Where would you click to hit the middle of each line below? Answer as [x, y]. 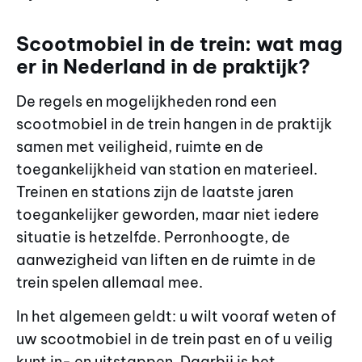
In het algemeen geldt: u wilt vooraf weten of [176, 317]
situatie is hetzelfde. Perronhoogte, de [153, 237]
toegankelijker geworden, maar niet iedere [168, 214]
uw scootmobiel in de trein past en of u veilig [175, 339]
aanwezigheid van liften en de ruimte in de [166, 259]
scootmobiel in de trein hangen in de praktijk [174, 124]
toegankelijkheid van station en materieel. [167, 169]
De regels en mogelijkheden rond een [146, 101]
